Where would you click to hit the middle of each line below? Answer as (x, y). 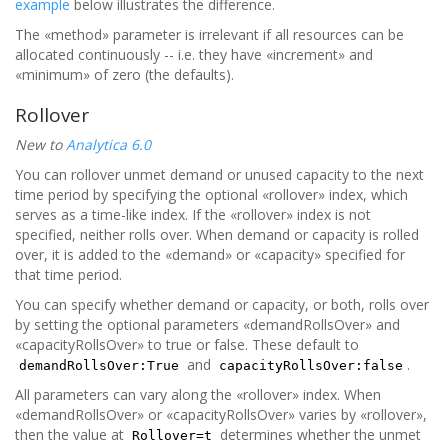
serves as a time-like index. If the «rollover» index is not (193, 214)
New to (40, 144)
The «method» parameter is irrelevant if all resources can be (209, 34)
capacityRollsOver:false (311, 365)
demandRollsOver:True (99, 365)
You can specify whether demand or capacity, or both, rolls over (222, 304)
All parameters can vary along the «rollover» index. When (198, 394)
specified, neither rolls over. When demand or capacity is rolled (217, 234)
